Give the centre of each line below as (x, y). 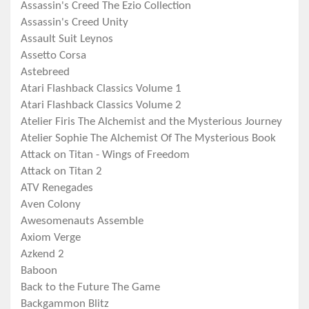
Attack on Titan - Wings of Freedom (105, 155)
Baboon (39, 271)
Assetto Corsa (53, 56)
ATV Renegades (57, 188)
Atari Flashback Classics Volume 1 (101, 89)
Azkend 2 (42, 255)
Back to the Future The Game (90, 288)
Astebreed (45, 72)
